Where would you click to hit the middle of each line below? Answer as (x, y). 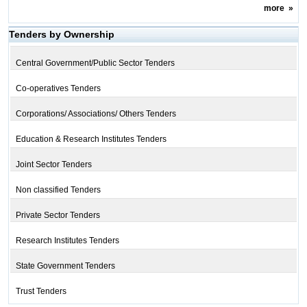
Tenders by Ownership (61, 34)
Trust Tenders (41, 291)
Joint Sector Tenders (53, 164)
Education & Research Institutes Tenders (91, 139)
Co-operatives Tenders (58, 88)
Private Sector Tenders (58, 215)
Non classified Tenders (58, 190)
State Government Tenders (65, 266)
